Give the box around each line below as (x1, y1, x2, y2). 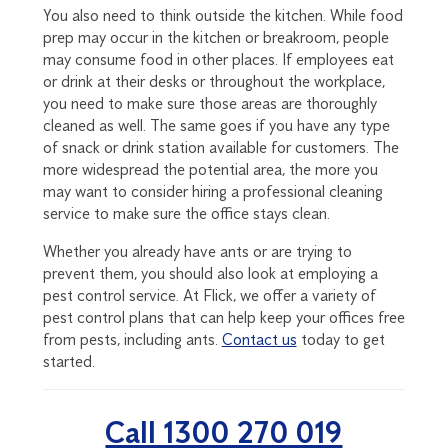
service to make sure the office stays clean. (42, 203, 330, 223)
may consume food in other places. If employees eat (42, 49, 394, 69)
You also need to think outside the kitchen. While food (42, 5, 403, 25)
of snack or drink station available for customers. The (42, 137, 399, 157)
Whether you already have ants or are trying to (42, 241, 352, 261)
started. (42, 351, 95, 371)
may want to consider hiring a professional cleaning (42, 181, 383, 201)
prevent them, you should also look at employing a (42, 263, 378, 283)
